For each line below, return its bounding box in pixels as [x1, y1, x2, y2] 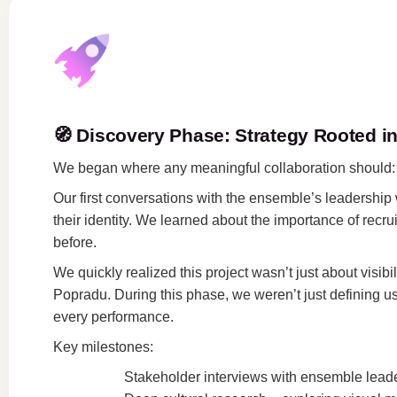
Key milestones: [53, 339, 153, 354]
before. [53, 235, 97, 250]
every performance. [53, 309, 174, 324]
